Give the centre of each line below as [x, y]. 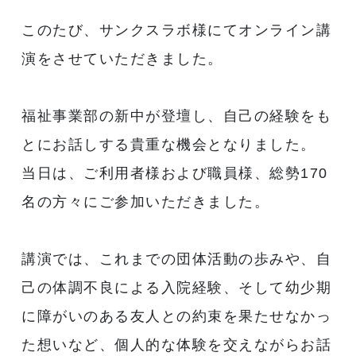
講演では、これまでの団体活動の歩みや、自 [177, 259]
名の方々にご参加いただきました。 [146, 201]
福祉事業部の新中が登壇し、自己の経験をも [177, 116]
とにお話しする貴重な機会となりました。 [169, 144]
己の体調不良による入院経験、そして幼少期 [177, 287]
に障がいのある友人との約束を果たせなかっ [177, 316]
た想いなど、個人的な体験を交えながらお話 [177, 344]
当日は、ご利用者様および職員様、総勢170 [175, 173]
